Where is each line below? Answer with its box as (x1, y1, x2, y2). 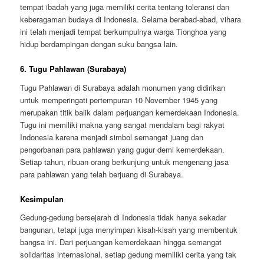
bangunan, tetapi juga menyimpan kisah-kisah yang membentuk (20, 224, 238, 236)
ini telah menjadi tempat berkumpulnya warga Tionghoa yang (20, 26, 227, 38)
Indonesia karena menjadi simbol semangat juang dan (20, 131, 204, 143)
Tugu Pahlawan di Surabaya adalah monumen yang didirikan (20, 81, 226, 93)
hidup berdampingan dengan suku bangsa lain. (20, 38, 179, 50)
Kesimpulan (20, 193, 64, 204)
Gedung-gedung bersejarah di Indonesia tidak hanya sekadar (20, 212, 227, 223)
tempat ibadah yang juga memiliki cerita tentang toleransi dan (20, 1, 230, 13)
